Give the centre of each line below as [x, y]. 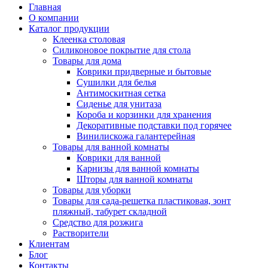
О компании [54, 17]
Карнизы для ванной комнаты [138, 168]
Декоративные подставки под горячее [154, 125]
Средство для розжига [98, 222]
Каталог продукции [69, 28]
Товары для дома [87, 60]
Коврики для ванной [119, 157]
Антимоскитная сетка [121, 93]
